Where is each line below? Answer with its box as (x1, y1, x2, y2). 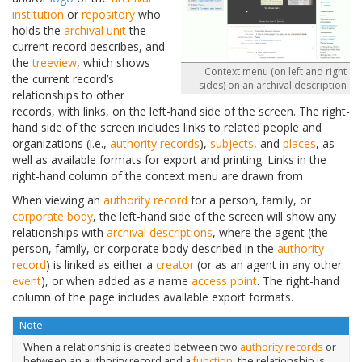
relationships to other (12, 87, 124, 103)
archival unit (64, 23, 126, 39)
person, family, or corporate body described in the (12, 241, 277, 257)
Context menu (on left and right (204, 64, 347, 78)
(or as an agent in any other (194, 257, 342, 273)
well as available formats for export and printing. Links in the (12, 152, 326, 168)
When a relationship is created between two (23, 340, 240, 355)
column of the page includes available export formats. (12, 289, 293, 305)
